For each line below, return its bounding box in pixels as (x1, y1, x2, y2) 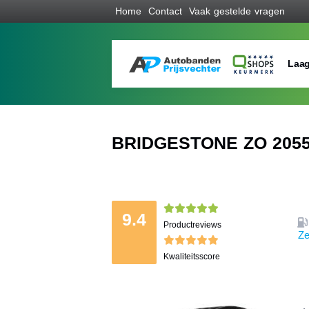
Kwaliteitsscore (163, 252, 220, 261)
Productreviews (163, 220, 221, 230)
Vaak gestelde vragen (189, 6, 285, 17)
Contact (148, 6, 182, 17)
